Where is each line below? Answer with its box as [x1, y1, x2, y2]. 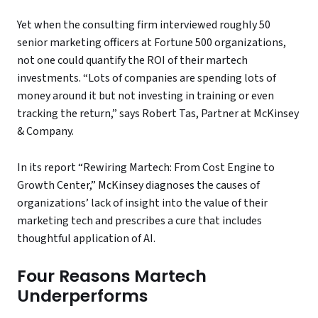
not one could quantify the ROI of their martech [17, 53, 248, 69]
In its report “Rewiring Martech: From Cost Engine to [17, 160, 275, 176]
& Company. [17, 124, 74, 140]
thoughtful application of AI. [17, 231, 155, 247]
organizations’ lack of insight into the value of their [17, 195, 268, 212]
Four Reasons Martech [17, 264, 207, 288]
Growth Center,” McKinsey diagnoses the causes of [17, 177, 260, 194]
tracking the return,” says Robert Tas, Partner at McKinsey [17, 106, 299, 122]
